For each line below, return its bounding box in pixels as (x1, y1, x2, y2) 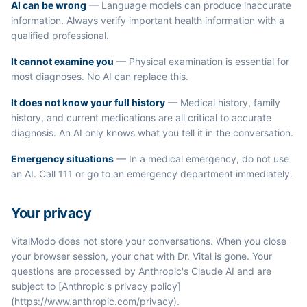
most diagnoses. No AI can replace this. (11, 71, 188, 82)
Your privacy (11, 205, 91, 221)
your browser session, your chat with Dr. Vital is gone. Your (11, 250, 272, 262)
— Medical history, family (165, 97, 280, 108)
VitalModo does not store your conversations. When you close (11, 235, 286, 247)
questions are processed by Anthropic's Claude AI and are (11, 265, 271, 277)
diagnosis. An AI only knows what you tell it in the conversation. (11, 127, 293, 138)
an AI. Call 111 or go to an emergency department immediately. (11, 168, 293, 180)
